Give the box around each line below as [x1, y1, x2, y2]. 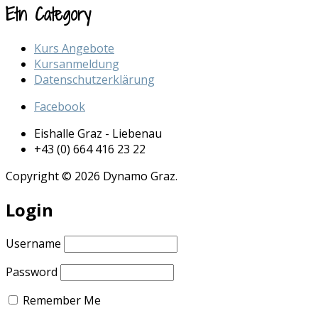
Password [6, 263, 57, 280]
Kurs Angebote [34, 40, 114, 56]
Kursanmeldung [34, 55, 119, 72]
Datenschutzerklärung [34, 71, 155, 87]
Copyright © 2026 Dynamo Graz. [6, 168, 177, 184]
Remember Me [20, 292, 101, 308]
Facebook [34, 98, 85, 114]
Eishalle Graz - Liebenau [34, 125, 162, 141]
